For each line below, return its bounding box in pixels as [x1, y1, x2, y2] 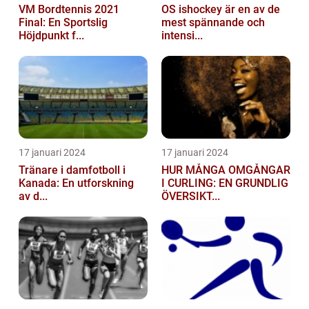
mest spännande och [161, 15, 265, 29]
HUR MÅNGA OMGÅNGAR [161, 163, 290, 177]
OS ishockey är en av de [161, 2, 280, 16]
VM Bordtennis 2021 [19, 2, 119, 16]
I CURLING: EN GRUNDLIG [161, 176, 288, 190]
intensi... [161, 28, 203, 42]
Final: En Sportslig [19, 15, 108, 29]
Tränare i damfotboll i [19, 163, 126, 177]
